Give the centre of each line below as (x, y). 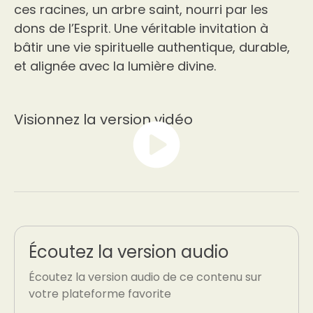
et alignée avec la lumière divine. (115, 66)
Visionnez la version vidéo (103, 119)
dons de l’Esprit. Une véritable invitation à (141, 28)
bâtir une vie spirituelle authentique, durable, (152, 47)
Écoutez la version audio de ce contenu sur (145, 277)
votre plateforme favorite (100, 294)
